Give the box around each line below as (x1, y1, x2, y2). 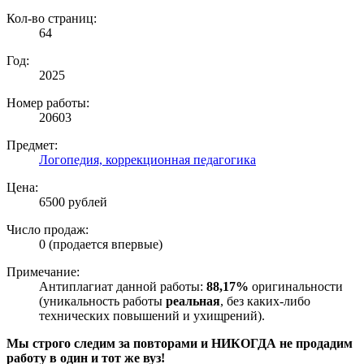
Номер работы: (6, 96, 89, 110)
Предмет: (6, 138, 58, 153)
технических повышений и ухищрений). (39, 309, 265, 323)
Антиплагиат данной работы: (39, 279, 206, 294)
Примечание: (6, 265, 80, 279)
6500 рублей (39, 195, 107, 210)
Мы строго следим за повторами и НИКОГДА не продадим (6, 336, 353, 351)
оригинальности (249, 279, 343, 294)
